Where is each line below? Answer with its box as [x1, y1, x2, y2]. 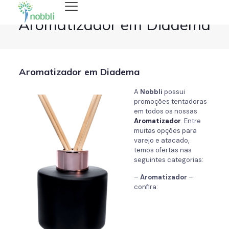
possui [162, 87, 185, 96]
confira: [133, 182, 158, 191]
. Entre [180, 117, 201, 125]
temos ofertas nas [133, 146, 192, 154]
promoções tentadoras [133, 97, 207, 106]
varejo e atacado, [133, 136, 189, 145]
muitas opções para [133, 126, 197, 135]
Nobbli [140, 87, 163, 96]
